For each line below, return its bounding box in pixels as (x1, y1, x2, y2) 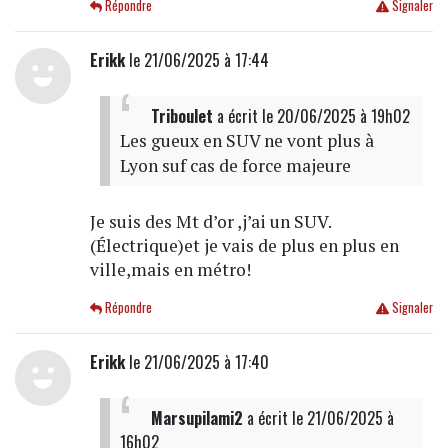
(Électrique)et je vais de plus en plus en (89, 234, 399, 258)
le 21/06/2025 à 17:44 (124, 48, 269, 73)
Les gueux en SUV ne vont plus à (119, 129, 374, 153)
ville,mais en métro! (89, 258, 251, 282)
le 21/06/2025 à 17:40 (124, 350, 269, 375)
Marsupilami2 (150, 406, 243, 431)
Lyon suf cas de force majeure (119, 154, 351, 178)
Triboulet (150, 104, 213, 129)
